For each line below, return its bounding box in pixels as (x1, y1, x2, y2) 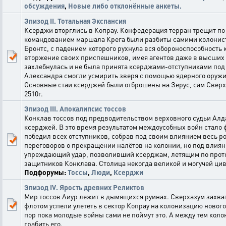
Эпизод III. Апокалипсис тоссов (24, 104, 126, 113)
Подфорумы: (24, 167, 68, 177)
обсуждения (24, 1, 65, 10)
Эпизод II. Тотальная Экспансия (24, 16, 126, 25)
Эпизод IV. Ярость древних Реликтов (24, 183, 144, 192)
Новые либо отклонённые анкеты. (68, 1, 182, 10)
